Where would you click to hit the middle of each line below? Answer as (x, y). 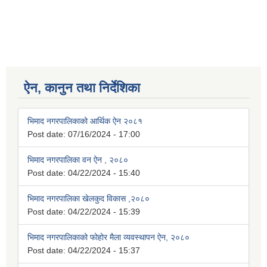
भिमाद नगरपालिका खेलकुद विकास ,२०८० (89, 199)
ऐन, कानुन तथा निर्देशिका (82, 88)
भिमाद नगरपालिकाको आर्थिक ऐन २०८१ (85, 121)
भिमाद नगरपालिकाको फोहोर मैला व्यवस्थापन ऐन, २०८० (108, 237)
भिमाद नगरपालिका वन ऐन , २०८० (78, 160)
